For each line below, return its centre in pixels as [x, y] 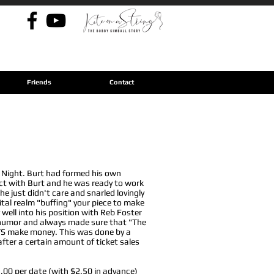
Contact [122, 82]
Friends [39, 82]
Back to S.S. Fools [117, 76]
